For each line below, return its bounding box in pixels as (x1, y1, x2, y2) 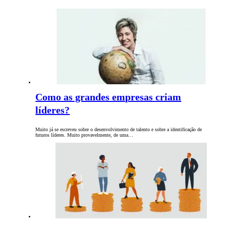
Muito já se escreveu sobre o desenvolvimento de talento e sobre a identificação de (35, 127, 202, 133)
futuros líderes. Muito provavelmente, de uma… (35, 132, 134, 138)
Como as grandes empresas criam (35, 91, 182, 103)
